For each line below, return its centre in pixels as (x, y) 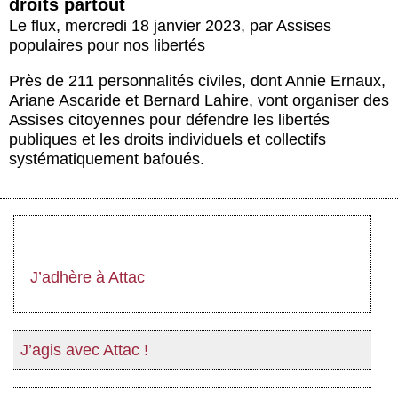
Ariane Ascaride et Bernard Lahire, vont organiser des (199, 101)
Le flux (32, 26)
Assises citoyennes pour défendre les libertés (169, 120)
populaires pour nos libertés (107, 46)
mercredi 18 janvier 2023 (153, 26)
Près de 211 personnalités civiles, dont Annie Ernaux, (197, 81)
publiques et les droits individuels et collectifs (167, 140)
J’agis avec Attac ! (84, 350)
